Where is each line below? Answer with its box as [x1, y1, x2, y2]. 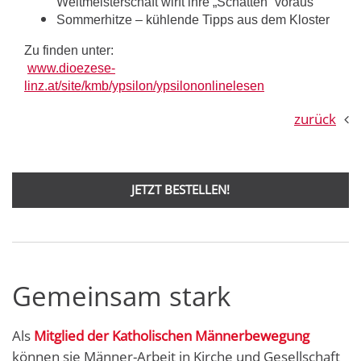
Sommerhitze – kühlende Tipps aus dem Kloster [56, 12, 330, 27]
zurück [294, 110, 336, 129]
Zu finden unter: [24, 44, 114, 58]
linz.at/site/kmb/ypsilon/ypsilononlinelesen [24, 79, 264, 93]
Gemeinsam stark [12, 278, 230, 315]
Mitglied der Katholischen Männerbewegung [34, 326, 309, 346]
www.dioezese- [27, 61, 115, 76]
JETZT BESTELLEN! [131, 181, 230, 199]
